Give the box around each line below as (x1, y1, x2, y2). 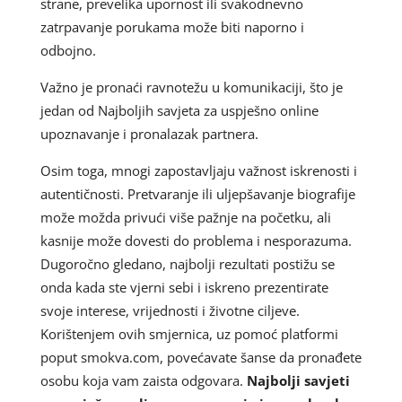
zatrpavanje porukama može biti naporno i (39, 17, 304, 36)
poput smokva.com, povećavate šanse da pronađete (39, 347, 362, 366)
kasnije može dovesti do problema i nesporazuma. (39, 231, 352, 249)
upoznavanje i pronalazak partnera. (39, 124, 258, 143)
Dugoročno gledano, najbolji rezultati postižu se (39, 254, 335, 273)
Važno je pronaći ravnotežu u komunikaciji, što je (39, 77, 343, 96)
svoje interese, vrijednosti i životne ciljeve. (39, 301, 300, 319)
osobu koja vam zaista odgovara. (39, 371, 247, 389)
